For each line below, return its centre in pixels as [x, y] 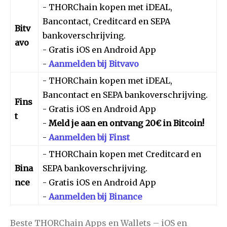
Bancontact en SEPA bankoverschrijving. [125, 94]
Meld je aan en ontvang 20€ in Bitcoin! [126, 123]
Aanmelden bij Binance [95, 196]
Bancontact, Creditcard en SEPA [106, 21]
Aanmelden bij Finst [89, 137]
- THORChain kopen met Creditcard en [122, 154]
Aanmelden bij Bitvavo [94, 64]
